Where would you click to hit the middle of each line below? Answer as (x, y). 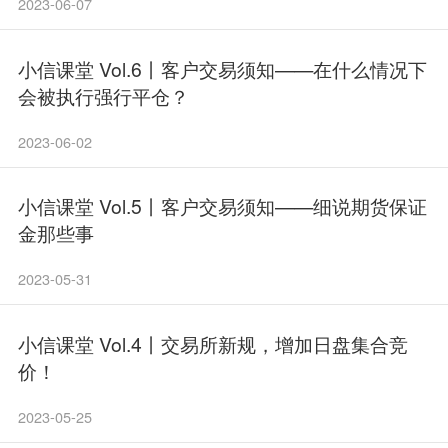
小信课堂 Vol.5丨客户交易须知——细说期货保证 (223, 206)
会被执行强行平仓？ (104, 95)
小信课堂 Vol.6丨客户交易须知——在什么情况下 (223, 68)
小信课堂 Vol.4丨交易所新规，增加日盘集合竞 (213, 343)
